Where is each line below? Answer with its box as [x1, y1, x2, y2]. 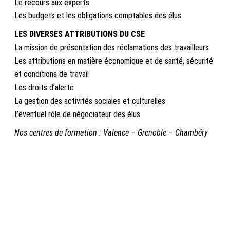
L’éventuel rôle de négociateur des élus [14, 109, 140, 119]
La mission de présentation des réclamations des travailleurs [14, 42, 209, 52]
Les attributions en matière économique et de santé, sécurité [14, 55, 213, 66]
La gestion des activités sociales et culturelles [14, 95, 165, 106]
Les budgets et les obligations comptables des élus [14, 10, 181, 21]
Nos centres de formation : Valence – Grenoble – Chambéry [14, 127, 208, 138]
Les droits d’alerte [14, 82, 74, 92]
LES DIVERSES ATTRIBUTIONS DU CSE [14, 29, 145, 39]
